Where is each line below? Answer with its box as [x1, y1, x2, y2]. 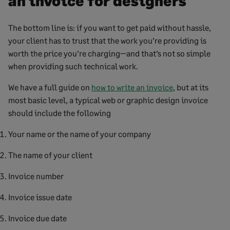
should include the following [8, 108, 111, 118]
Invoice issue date [8, 192, 72, 202]
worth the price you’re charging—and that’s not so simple [8, 48, 210, 59]
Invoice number [8, 171, 64, 181]
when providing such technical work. [8, 61, 138, 71]
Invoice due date [8, 213, 67, 223]
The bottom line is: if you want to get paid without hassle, [8, 23, 211, 33]
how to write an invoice [91, 82, 173, 92]
